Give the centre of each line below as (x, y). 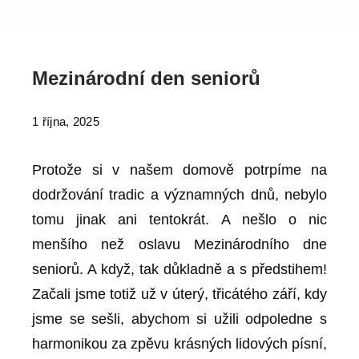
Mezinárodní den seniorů (146, 78)
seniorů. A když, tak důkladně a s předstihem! (179, 269)
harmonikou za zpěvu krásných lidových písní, (179, 344)
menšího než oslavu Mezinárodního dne (179, 244)
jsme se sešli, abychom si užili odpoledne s (179, 319)
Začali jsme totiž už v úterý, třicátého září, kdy (179, 294)
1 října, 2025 (66, 121)
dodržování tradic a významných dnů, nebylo (179, 195)
